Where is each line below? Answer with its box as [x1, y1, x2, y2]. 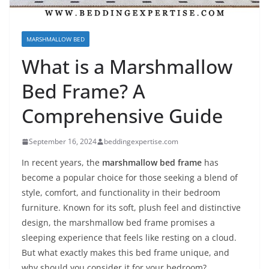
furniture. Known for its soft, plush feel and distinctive [22, 202, 241, 213]
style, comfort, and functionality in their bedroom [22, 187, 220, 198]
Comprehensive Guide [22, 103, 223, 128]
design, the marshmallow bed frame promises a [22, 217, 215, 228]
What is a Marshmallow [22, 53, 232, 79]
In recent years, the [22, 157, 102, 168]
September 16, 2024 [29, 136, 97, 147]
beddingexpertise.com [104, 136, 178, 147]
